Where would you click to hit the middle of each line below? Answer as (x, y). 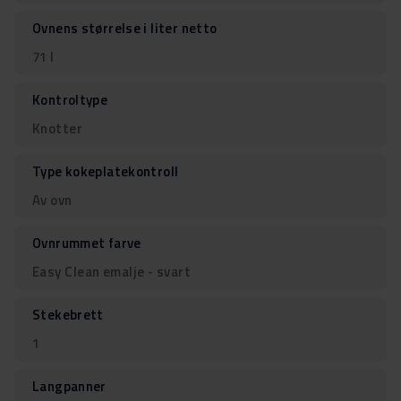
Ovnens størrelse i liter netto (125, 29)
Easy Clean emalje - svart (112, 272)
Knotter (58, 129)
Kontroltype (70, 100)
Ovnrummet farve (87, 243)
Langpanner (69, 387)
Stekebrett (68, 315)
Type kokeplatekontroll (106, 172)
